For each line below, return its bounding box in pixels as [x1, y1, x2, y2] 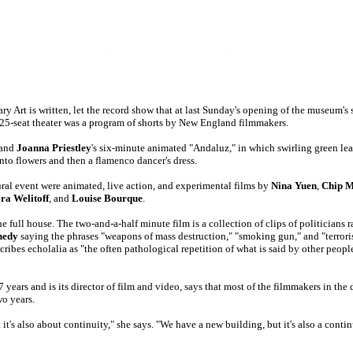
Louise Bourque [72, 192, 143, 205]
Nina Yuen [271, 180, 317, 192]
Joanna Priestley [17, 142, 91, 154]
